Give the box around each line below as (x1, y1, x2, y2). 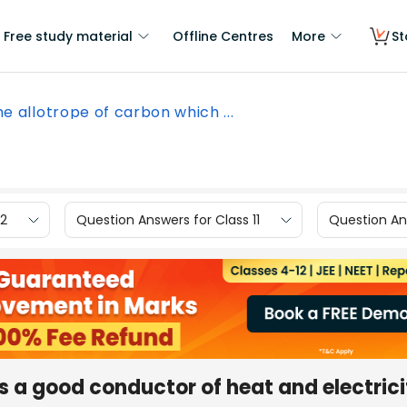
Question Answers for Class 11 (76, 210, 260, 229)
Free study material (4, 27, 133, 45)
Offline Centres (173, 27, 273, 45)
